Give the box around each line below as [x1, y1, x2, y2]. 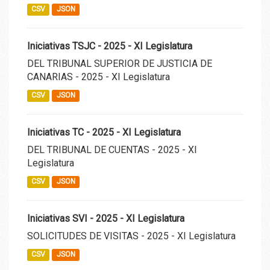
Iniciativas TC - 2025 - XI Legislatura [27, 126, 181, 138]
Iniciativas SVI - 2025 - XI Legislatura [27, 212, 184, 224]
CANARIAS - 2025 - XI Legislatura [27, 71, 170, 83]
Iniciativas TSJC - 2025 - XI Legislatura [27, 40, 192, 52]
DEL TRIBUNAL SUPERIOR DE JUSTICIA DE [27, 57, 212, 69]
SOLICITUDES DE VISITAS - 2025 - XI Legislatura [27, 230, 236, 242]
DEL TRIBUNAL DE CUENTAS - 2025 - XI [27, 143, 197, 155]
